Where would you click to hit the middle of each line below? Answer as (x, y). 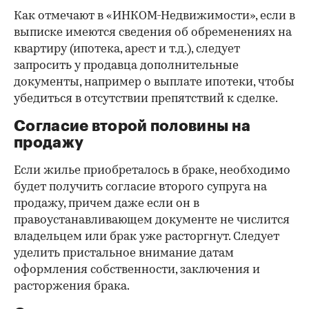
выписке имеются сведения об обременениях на (153, 32)
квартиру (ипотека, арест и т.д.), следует (127, 49)
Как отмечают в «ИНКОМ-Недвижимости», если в (154, 16)
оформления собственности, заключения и (137, 270)
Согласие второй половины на (132, 126)
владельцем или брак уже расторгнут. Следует (147, 237)
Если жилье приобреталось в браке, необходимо (152, 170)
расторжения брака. (72, 286)
